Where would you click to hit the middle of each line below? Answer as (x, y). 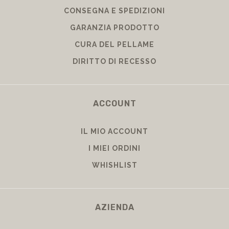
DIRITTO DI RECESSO (114, 62)
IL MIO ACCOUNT (114, 132)
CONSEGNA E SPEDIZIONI (114, 11)
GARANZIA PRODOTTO (114, 28)
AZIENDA (114, 208)
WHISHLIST (114, 165)
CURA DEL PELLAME (114, 45)
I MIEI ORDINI (114, 148)
